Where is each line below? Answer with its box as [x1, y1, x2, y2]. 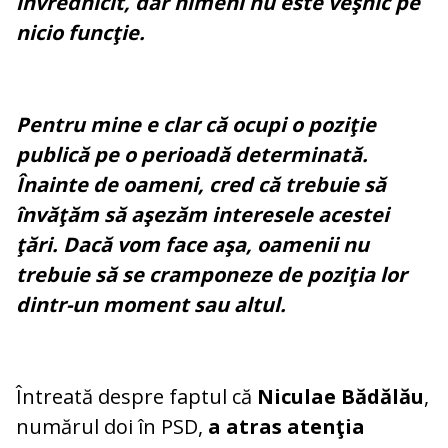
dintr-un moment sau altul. [16, 291, 286, 319]
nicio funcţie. [16, 19, 150, 47]
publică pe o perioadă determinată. [16, 141, 368, 169]
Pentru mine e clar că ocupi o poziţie [16, 111, 376, 139]
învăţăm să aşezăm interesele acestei [16, 201, 389, 229]
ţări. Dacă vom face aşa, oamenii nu [16, 231, 369, 259]
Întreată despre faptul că [16, 383, 257, 411]
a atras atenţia [203, 413, 365, 441]
